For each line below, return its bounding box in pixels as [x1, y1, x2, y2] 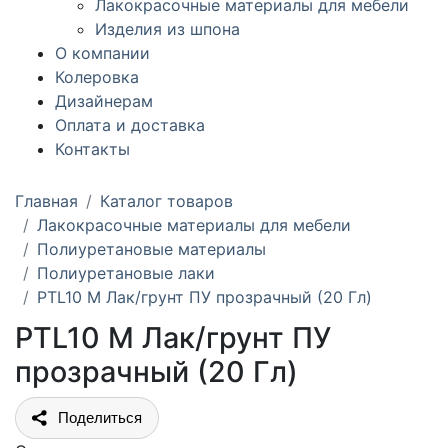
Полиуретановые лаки [37, 263, 215, 284]
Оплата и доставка [55, 115, 205, 136]
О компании [55, 43, 150, 64]
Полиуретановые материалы [37, 239, 266, 260]
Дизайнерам [55, 91, 153, 112]
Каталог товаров [100, 191, 233, 212]
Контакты [55, 139, 130, 160]
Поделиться [58, 409, 142, 427]
